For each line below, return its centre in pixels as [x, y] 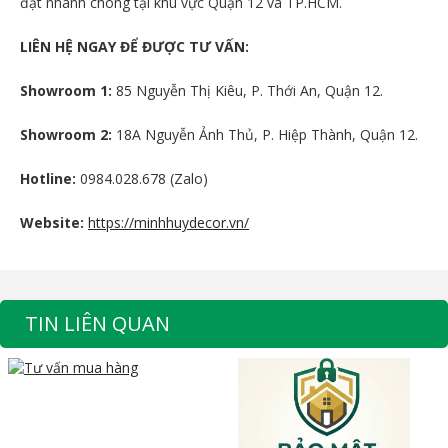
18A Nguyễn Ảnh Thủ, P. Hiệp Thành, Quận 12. [265, 135]
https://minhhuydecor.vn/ [168, 223]
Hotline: [48, 179]
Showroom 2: [66, 135]
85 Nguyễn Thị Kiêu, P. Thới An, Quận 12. [247, 91]
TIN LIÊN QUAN [97, 324]
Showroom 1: [66, 91]
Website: [52, 223]
